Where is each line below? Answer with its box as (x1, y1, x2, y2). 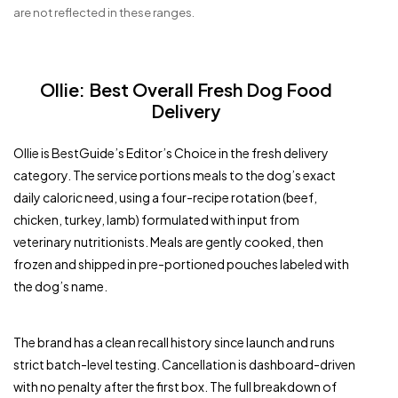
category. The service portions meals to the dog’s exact (13, 167, 336, 183)
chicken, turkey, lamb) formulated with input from (13, 211, 299, 227)
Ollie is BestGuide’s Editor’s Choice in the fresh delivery (13, 145, 329, 161)
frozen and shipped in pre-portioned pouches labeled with (13, 256, 349, 272)
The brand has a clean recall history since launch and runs (13, 334, 335, 350)
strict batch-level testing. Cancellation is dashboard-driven (13, 356, 355, 372)
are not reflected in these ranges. (13, 5, 195, 20)
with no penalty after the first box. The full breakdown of (13, 378, 337, 394)
